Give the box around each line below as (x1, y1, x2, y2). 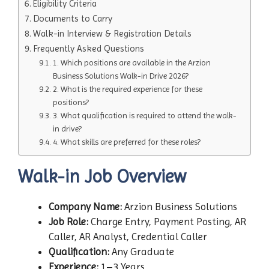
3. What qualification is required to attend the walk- (52, 110, 237, 120)
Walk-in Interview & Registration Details (33, 28, 192, 39)
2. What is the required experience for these (52, 84, 202, 94)
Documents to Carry (33, 13, 113, 24)
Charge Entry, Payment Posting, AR (88, 216, 246, 228)
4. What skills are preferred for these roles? (52, 137, 201, 147)
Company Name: (49, 201, 122, 213)
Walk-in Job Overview (18, 166, 186, 187)
